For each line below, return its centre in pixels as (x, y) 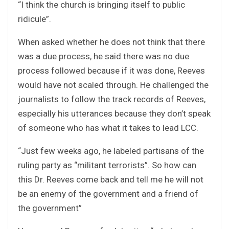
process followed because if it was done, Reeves (111, 70)
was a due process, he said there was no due (104, 56)
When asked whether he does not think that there (111, 42)
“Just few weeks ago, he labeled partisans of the (111, 151)
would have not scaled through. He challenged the (113, 85)
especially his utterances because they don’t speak (114, 113)
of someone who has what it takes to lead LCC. (108, 128)
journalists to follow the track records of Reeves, (112, 99)
